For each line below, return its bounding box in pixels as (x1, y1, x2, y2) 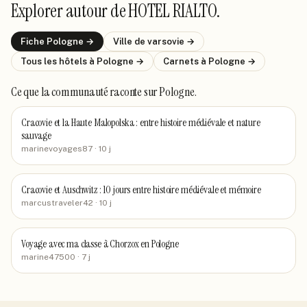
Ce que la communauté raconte (11, 84, 144, 100)
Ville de (113, 36, 147, 47)
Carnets (163, 56, 201, 66)
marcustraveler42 (21, 198, 93, 208)
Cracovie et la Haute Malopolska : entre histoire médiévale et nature (21, 116, 260, 130)
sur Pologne (143, 84, 195, 100)
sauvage (21, 129, 51, 143)
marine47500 (21, 252, 75, 262)
